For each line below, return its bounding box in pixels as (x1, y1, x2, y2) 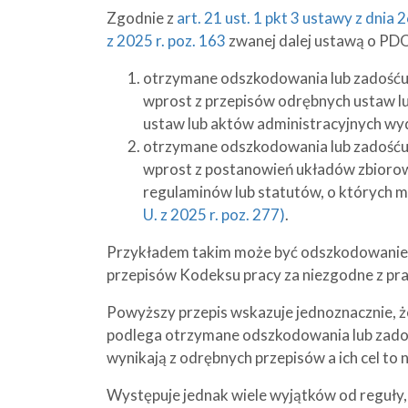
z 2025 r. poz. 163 (107, 31, 226, 50)
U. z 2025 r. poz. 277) (143, 205, 285, 224)
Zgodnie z (107, 8, 177, 27)
